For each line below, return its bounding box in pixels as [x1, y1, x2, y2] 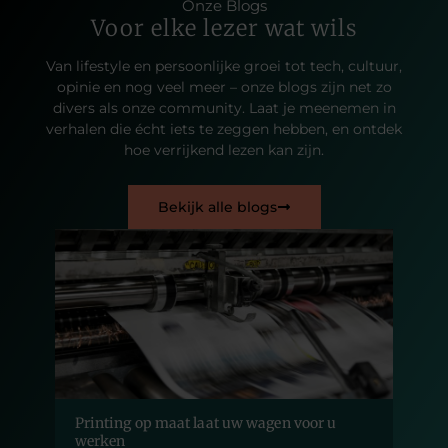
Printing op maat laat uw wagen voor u [74, 413, 337, 432]
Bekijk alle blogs [157, 198, 277, 217]
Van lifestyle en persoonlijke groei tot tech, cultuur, [46, 56, 402, 75]
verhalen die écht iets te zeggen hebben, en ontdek [46, 119, 402, 138]
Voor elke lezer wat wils [91, 13, 357, 42]
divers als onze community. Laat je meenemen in [52, 98, 396, 117]
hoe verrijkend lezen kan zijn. [124, 140, 324, 159]
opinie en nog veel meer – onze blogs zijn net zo [56, 77, 392, 96]
